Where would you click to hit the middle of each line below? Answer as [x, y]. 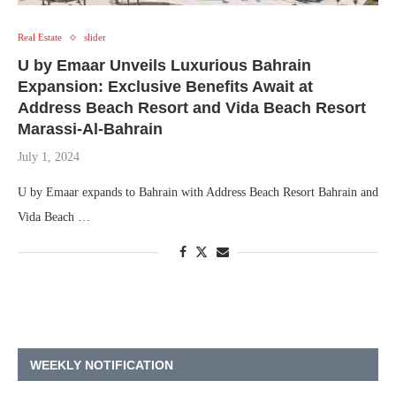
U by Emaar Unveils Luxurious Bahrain [164, 66]
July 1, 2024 [49, 157]
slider [95, 38]
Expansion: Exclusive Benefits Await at [165, 87]
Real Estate [40, 38]
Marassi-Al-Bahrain [90, 129]
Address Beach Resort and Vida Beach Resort [192, 108]
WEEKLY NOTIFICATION [102, 366]
